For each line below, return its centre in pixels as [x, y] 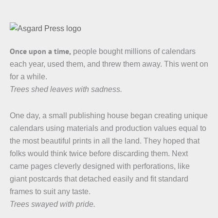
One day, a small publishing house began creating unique [109, 116]
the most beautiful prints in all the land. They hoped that [105, 141]
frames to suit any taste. [50, 191]
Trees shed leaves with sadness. [66, 89]
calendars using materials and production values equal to [108, 128]
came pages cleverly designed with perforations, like [100, 166]
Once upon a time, [40, 51]
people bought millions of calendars [133, 51]
